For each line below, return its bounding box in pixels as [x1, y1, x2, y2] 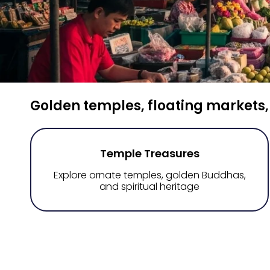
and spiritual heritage [99, 180, 199, 193]
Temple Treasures [99, 146, 199, 161]
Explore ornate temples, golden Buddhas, [53, 168, 246, 182]
